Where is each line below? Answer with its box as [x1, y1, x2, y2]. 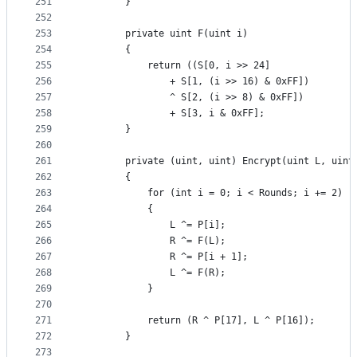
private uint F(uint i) [80, 28, 248, 40]
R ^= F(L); [80, 235, 226, 247]
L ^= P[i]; [80, 219, 226, 231]
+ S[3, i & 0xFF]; [80, 108, 265, 120]
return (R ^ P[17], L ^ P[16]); [80, 315, 315, 327]
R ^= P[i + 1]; [80, 251, 248, 263]
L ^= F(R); [80, 267, 226, 279]
